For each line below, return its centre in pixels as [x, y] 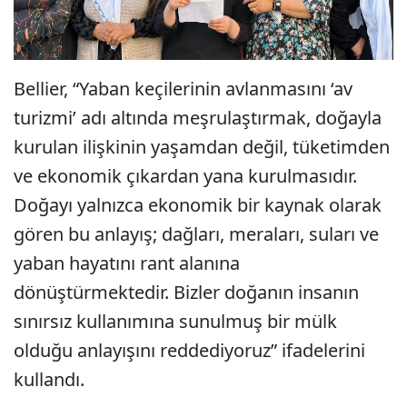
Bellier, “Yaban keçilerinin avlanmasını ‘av [183, 89]
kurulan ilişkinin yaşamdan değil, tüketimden [202, 147]
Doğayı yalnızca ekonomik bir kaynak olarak [198, 205]
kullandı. [49, 380]
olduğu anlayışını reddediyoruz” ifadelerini [189, 351]
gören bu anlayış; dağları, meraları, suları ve [196, 234]
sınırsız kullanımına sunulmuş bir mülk [175, 322]
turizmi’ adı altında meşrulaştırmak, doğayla [198, 118]
